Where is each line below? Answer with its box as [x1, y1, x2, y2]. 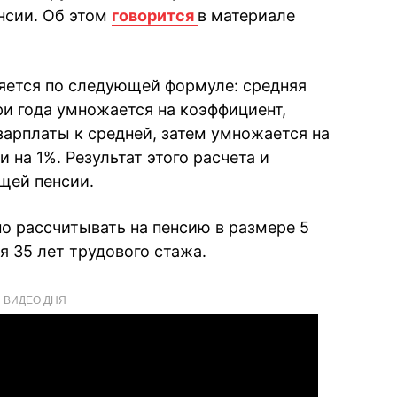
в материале [198, 6, 295, 25]
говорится [112, 6, 198, 25]
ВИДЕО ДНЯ [3, 292, 66, 307]
